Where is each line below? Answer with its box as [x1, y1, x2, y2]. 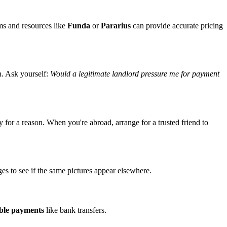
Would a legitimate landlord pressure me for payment [50, 69, 219, 79]
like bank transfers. [44, 205, 106, 214]
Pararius [101, 21, 131, 30]
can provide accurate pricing [131, 21, 223, 30]
